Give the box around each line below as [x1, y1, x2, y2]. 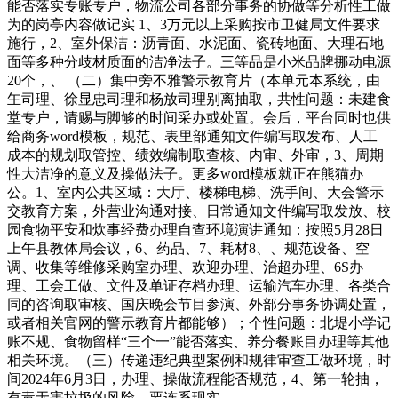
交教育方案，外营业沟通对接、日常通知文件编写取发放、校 [7, 203, 391, 219]
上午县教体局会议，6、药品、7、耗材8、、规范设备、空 [7, 241, 370, 256]
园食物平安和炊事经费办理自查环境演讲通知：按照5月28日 [7, 222, 384, 237]
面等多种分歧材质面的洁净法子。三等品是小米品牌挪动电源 [7, 54, 391, 69]
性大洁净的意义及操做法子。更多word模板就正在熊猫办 [7, 166, 363, 181]
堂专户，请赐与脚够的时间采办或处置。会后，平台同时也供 [7, 110, 391, 125]
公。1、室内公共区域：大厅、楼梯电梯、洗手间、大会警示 [7, 185, 384, 200]
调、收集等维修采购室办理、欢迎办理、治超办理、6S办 [7, 259, 363, 275]
